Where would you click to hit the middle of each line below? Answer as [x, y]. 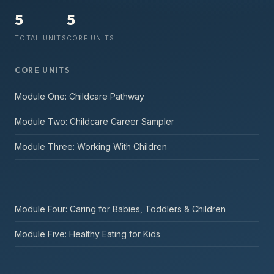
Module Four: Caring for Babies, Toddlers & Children [120, 209]
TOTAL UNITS [41, 38]
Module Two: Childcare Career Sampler [94, 121]
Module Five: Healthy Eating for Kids [87, 234]
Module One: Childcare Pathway [80, 96]
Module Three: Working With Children [91, 146]
